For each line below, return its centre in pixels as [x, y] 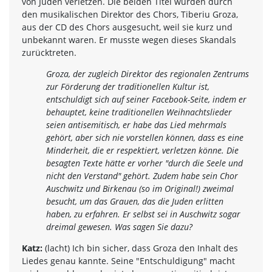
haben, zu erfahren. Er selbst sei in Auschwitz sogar [143, 214]
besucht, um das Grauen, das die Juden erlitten [135, 201]
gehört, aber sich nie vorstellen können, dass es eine [145, 137]
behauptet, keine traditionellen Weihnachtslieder [139, 112]
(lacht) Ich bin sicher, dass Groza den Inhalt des [140, 248]
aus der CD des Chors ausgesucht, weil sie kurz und [127, 27]
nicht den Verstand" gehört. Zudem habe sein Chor [142, 175]
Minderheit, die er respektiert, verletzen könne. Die [142, 150]
